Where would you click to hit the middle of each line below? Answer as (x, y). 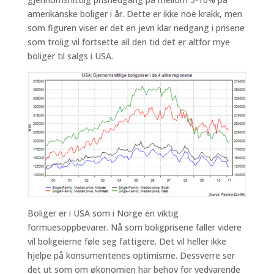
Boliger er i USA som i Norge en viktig (103, 213)
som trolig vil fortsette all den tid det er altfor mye (128, 42)
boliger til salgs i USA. (70, 56)
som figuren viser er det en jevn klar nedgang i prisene (136, 28)
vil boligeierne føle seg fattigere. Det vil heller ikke (127, 242)
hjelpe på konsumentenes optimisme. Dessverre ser (131, 256)
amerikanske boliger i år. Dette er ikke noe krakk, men (135, 14)
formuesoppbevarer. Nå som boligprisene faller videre (134, 228)
